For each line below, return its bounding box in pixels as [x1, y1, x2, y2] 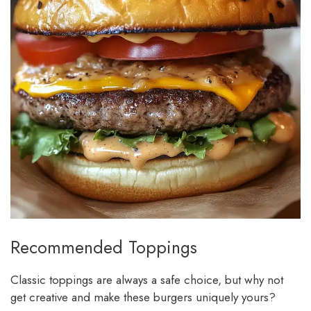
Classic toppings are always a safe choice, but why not [10, 271, 283, 288]
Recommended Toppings [10, 234, 197, 260]
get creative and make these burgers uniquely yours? [10, 288, 276, 305]
